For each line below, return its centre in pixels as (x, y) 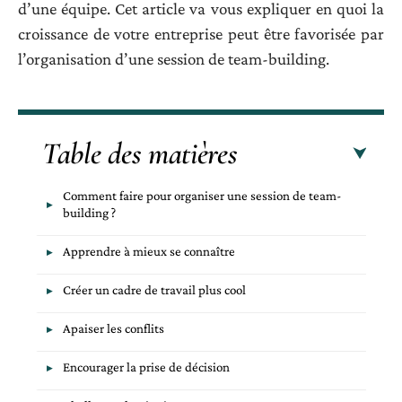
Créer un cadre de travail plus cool (154, 290)
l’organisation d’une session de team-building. (174, 58)
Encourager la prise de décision (146, 367)
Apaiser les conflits (114, 329)
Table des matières (140, 154)
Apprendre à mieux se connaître (149, 252)
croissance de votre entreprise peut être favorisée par (201, 33)
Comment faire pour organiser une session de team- (202, 196)
